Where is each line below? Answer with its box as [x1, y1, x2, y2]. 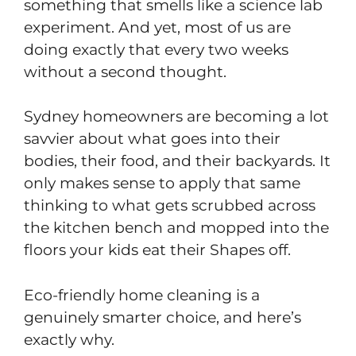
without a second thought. [24, 62, 226, 81]
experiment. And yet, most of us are [24, 17, 291, 37]
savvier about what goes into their [24, 130, 281, 149]
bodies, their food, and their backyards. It [24, 152, 331, 171]
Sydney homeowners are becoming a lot [24, 107, 329, 126]
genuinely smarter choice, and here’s [24, 308, 301, 327]
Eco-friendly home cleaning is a [24, 285, 260, 304]
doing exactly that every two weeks [24, 40, 288, 59]
